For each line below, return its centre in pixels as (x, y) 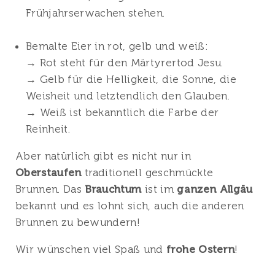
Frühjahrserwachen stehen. (95, 13)
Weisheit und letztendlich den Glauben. (128, 96)
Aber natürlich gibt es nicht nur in (103, 156)
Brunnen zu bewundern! (78, 222)
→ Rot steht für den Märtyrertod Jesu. (125, 63)
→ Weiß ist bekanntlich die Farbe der (122, 112)
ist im (157, 189)
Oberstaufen (48, 172)
